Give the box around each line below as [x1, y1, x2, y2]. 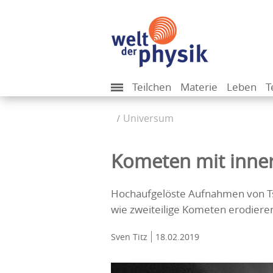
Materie [180, 80, 218, 94]
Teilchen [132, 80, 171, 94]
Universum [123, 112, 174, 125]
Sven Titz [111, 231, 147, 243]
